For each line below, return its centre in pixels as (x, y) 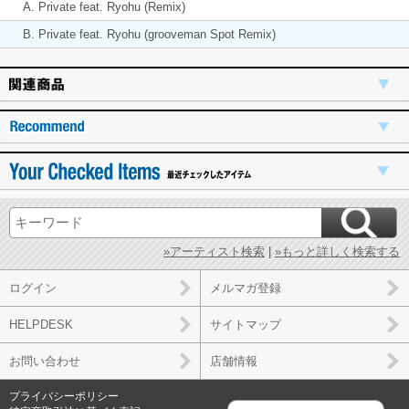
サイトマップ (245, 324)
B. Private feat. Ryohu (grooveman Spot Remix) (149, 34)
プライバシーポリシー (64, 396)
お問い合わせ (45, 361)
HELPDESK (41, 324)
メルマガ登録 (245, 288)
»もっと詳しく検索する (337, 251)
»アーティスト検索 (214, 251)
